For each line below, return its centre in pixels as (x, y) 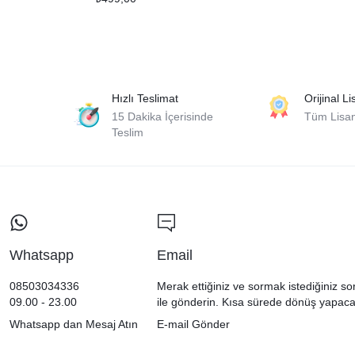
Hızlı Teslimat (145, 98)
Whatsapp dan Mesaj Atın (74, 324)
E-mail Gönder (194, 324)
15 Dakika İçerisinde (163, 116)
